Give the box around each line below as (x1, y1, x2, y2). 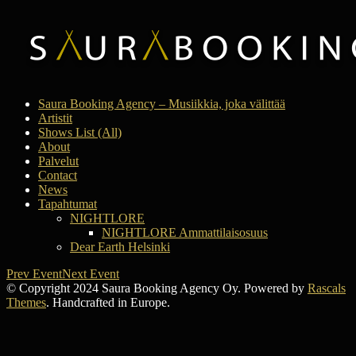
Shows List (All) (38, 126, 122, 139)
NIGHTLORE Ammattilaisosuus (102, 226, 268, 239)
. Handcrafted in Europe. (46, 296, 170, 309)
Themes (6, 296, 46, 309)
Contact (38, 168, 77, 182)
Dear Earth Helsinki (70, 240, 170, 253)
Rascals (308, 281, 346, 295)
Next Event (62, 267, 119, 281)
